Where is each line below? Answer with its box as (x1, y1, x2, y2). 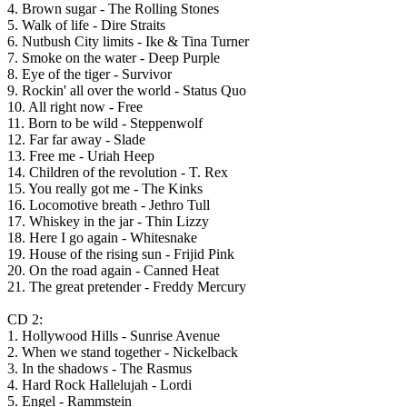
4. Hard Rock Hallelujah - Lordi (7, 377, 192, 393)
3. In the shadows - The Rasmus (7, 361, 192, 377)
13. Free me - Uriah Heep (7, 148, 154, 164)
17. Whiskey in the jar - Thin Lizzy (7, 213, 209, 230)
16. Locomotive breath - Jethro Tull (7, 197, 210, 213)
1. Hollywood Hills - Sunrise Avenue (7, 328, 220, 344)
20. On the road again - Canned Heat (7, 263, 219, 279)
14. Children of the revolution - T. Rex (7, 164, 228, 181)
